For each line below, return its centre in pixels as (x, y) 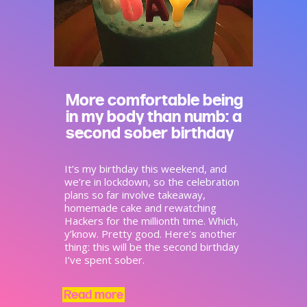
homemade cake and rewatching (140, 208)
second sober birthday (150, 133)
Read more (94, 295)
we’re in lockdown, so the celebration (152, 182)
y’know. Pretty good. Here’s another (150, 234)
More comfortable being (155, 100)
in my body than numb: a (154, 116)
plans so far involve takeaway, (135, 195)
